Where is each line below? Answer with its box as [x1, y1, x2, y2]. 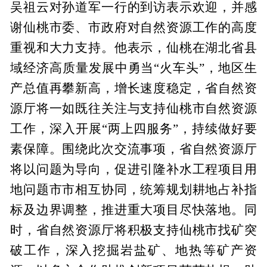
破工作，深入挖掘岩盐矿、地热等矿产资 [10, 243, 257, 257]
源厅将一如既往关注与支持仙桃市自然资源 [10, 101, 257, 115]
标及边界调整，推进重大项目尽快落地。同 [10, 203, 257, 216]
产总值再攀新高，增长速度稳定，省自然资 [10, 81, 257, 95]
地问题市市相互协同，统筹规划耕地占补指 [10, 182, 257, 196]
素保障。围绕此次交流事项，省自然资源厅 [10, 142, 257, 156]
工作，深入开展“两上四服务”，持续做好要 [10, 122, 257, 135]
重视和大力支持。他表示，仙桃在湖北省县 [10, 41, 257, 54]
